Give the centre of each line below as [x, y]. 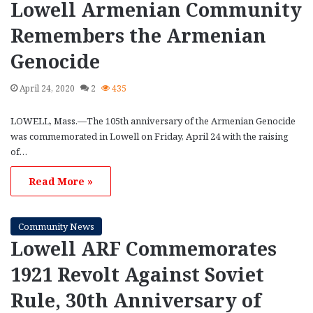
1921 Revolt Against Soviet [137, 274]
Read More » [61, 181]
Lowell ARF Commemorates [144, 248]
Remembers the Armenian [138, 35]
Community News [56, 226]
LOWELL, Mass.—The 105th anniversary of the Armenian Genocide [153, 121]
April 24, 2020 [47, 88]
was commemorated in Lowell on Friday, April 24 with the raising [150, 136]
